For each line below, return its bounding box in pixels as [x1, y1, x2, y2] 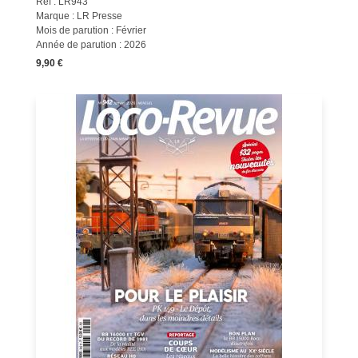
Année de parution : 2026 [35, 39, 146, 50]
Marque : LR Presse [35, 10, 122, 22]
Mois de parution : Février [35, 25, 146, 36]
